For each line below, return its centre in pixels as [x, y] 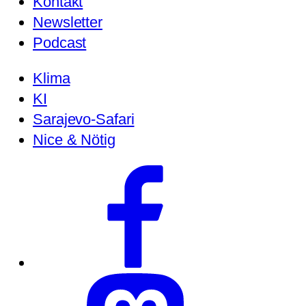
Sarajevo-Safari [84, 119]
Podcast [60, 43]
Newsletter [68, 22]
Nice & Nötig [74, 140]
